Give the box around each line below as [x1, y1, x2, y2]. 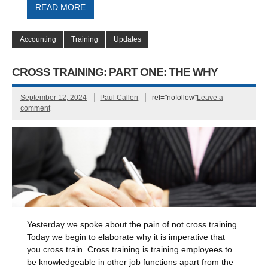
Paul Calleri [100, 93, 139, 102]
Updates [113, 35, 141, 44]
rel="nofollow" [151, 93, 197, 102]
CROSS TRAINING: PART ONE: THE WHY [12, 66, 218, 79]
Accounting [19, 35, 56, 44]
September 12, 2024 [20, 93, 87, 102]
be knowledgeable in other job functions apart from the [27, 257, 234, 267]
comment [20, 104, 50, 113]
